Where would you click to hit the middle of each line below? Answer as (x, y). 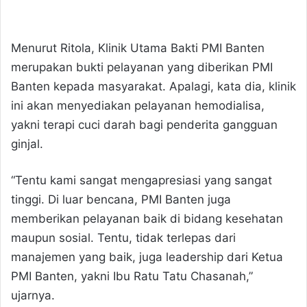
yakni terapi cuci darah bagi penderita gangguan (144, 125)
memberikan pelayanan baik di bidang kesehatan (147, 219)
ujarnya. (33, 296)
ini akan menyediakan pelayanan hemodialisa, (138, 106)
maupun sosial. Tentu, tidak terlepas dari (123, 238)
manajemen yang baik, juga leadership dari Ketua (147, 257)
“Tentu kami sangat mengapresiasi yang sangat (142, 181)
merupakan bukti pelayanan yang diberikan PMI (142, 67)
